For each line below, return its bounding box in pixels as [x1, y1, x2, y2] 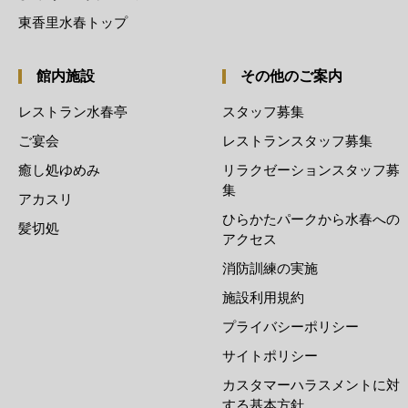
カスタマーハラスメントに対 [222, 376, 400, 393]
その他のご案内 [240, 67, 342, 84]
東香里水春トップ [18, 14, 127, 30]
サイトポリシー [222, 347, 318, 363]
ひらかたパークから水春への [222, 210, 400, 227]
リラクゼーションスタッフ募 [222, 161, 400, 178]
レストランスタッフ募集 [222, 132, 372, 148]
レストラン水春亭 [18, 103, 127, 119]
